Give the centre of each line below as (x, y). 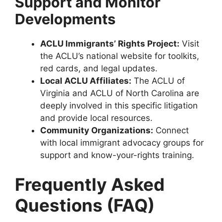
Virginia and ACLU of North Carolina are (120, 93)
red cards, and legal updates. (99, 68)
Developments (65, 19)
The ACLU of (158, 81)
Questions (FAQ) (85, 205)
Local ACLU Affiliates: (86, 81)
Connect (171, 130)
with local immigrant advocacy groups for (122, 142)
